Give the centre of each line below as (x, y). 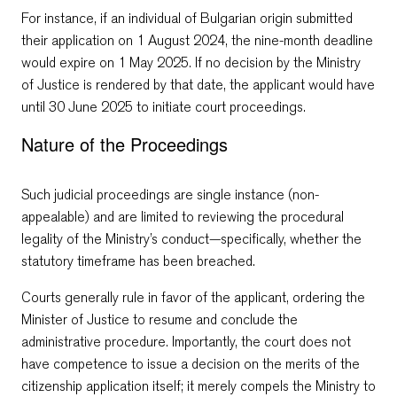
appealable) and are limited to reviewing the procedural (183, 216)
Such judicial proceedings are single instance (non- (170, 194)
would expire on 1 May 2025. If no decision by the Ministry (191, 62)
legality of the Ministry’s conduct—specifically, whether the (191, 238)
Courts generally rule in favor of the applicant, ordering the (193, 297)
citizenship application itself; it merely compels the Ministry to (198, 385)
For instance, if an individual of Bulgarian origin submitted (187, 18)
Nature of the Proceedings (125, 144)
